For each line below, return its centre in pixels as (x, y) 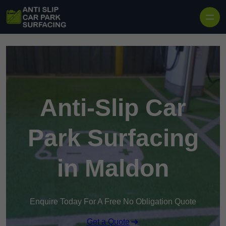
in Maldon (113, 168)
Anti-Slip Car (113, 108)
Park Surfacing (113, 138)
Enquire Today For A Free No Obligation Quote (113, 202)
